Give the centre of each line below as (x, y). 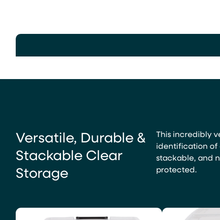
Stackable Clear (69, 154)
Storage (42, 172)
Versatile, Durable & (81, 137)
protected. (176, 169)
